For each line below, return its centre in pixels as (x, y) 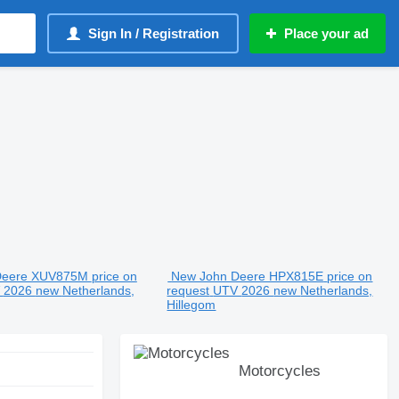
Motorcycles (280, 371)
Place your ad (326, 33)
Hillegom (191, 305)
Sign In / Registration (154, 33)
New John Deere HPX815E (248, 276)
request (188, 290)
